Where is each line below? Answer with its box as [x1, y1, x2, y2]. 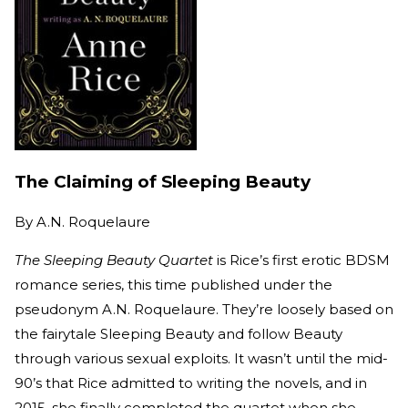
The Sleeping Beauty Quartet [15, 250, 213, 269]
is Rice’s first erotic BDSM [213, 250, 390, 269]
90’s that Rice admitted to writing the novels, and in [15, 373, 367, 392]
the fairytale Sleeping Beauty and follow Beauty [15, 324, 342, 342]
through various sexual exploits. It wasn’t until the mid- [15, 349, 388, 367]
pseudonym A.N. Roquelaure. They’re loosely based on [15, 300, 393, 318]
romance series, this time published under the [15, 275, 332, 293]
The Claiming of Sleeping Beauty [15, 171, 311, 193]
